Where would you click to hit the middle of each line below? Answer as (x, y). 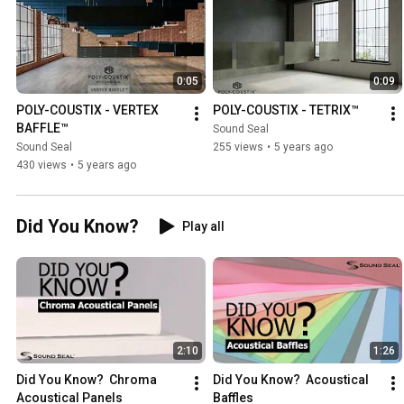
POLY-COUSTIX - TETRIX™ (286, 110)
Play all (203, 227)
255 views (238, 147)
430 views (41, 165)
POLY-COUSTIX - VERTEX (87, 110)
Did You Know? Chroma (87, 380)
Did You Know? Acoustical (291, 380)
